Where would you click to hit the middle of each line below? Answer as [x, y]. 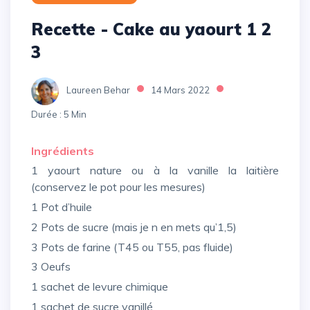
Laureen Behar [98, 90]
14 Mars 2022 [180, 90]
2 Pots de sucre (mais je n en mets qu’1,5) [137, 227]
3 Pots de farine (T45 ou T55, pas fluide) [136, 247]
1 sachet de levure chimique [103, 287]
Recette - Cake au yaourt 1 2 [151, 29]
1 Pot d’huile [65, 207]
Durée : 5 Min [59, 114]
